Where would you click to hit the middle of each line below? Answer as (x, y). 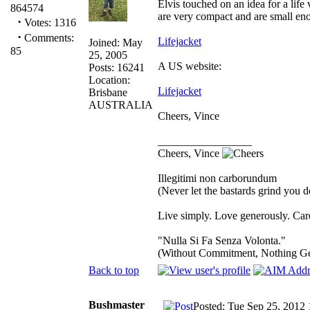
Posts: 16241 (117, 67)
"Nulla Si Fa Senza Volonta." (222, 240)
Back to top (114, 270)
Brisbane (108, 92)
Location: (109, 80)
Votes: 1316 (49, 22)
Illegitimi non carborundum (217, 178)
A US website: (190, 66)
